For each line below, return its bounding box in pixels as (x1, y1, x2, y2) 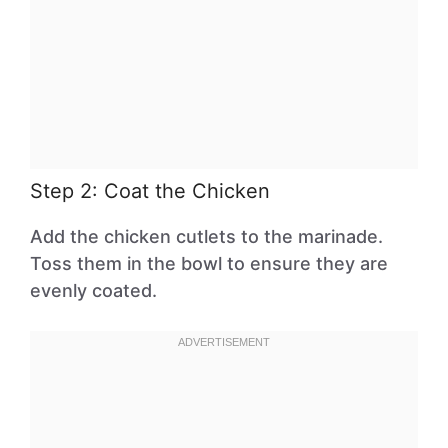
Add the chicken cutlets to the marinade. (30, 226, 383, 247)
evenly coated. (30, 280, 157, 301)
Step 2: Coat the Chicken (30, 179, 270, 203)
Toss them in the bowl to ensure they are (30, 253, 388, 274)
